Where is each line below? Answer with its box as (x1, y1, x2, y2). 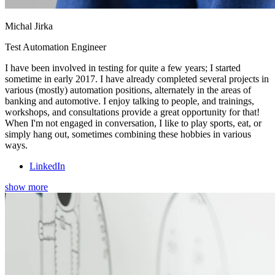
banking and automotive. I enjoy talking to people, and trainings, (5, 96, 254, 107)
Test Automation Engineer (5, 42, 106, 53)
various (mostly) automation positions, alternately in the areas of (5, 85, 251, 96)
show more (5, 182, 48, 193)
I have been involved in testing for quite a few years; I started (5, 63, 241, 74)
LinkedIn (29, 161, 65, 172)
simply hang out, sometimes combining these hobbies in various (5, 129, 251, 140)
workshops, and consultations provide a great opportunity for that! (5, 107, 260, 118)
